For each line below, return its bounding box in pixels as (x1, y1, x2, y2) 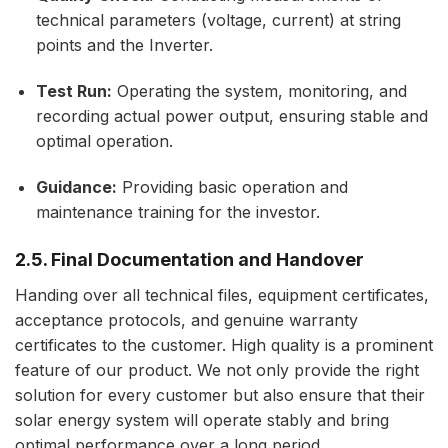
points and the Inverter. (35, 35, 213, 56)
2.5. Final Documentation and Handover (15, 248, 364, 270)
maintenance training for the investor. (35, 201, 320, 222)
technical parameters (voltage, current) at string (35, 10, 401, 31)
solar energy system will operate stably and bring (15, 409, 389, 430)
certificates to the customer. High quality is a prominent (15, 334, 433, 355)
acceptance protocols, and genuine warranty (15, 309, 358, 330)
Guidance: (35, 176, 117, 197)
